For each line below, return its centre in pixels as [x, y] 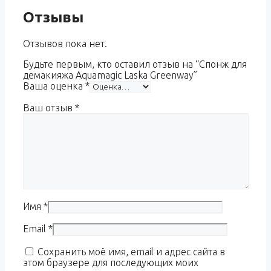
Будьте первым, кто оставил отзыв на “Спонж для [135, 64]
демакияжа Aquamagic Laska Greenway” [110, 75]
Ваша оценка [54, 86]
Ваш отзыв [49, 107]
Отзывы [53, 18]
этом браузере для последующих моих [111, 262]
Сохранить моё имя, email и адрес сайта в [131, 251]
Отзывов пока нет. [65, 43]
